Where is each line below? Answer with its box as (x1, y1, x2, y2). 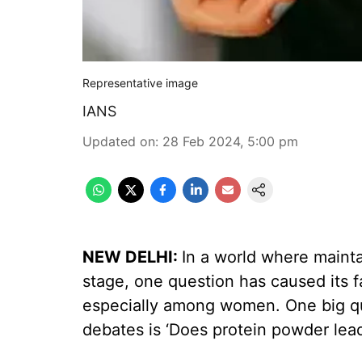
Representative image (82, 76, 198, 90)
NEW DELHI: (82, 247, 182, 267)
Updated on (82, 133, 155, 149)
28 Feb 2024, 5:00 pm (162, 133, 298, 149)
